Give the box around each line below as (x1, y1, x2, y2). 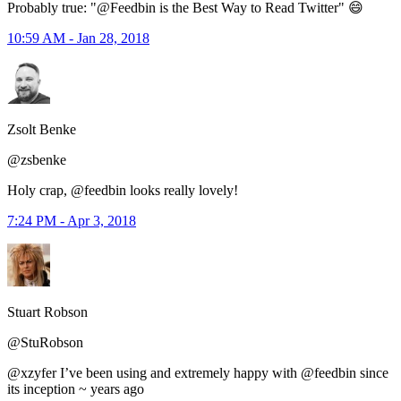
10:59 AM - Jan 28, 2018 (7, 30, 149, 46)
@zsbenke (7, 151, 66, 167)
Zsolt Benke (7, 121, 76, 137)
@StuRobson (7, 334, 83, 350)
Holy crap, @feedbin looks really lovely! (7, 182, 238, 198)
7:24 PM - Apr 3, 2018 (7, 212, 136, 228)
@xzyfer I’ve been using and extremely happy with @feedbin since (7, 364, 388, 380)
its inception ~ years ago (7, 380, 144, 397)
